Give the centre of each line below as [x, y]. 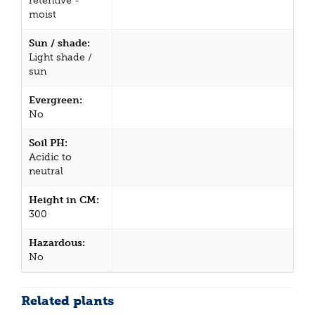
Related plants [67, 301]
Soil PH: [48, 143]
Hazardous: [57, 243]
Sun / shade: [59, 44]
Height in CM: [64, 200]
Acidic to [50, 157]
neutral [46, 172]
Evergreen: [56, 101]
